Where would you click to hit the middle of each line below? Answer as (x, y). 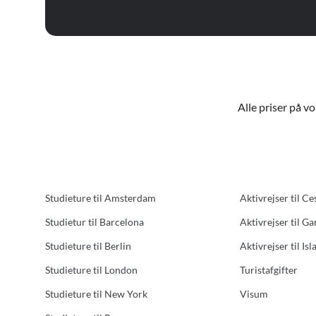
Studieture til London (91, 270)
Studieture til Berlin (88, 246)
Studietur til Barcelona (95, 222)
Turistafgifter (268, 270)
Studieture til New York (96, 294)
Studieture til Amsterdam (101, 198)
